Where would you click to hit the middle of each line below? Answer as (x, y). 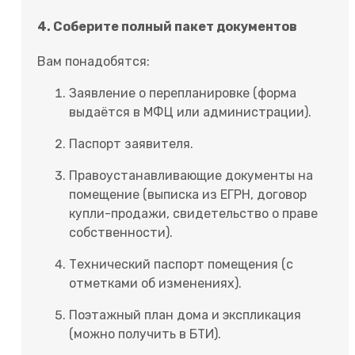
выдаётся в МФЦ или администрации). (190, 113)
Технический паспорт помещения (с (181, 265)
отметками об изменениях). (155, 284)
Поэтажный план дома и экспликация (185, 315)
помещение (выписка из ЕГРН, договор (188, 195)
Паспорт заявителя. (131, 144)
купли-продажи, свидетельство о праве (193, 214)
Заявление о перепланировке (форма (183, 94)
